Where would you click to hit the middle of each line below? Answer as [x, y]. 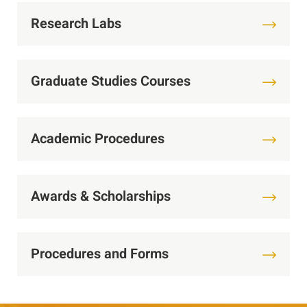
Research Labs [76, 24]
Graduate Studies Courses [111, 82]
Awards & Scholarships [101, 197]
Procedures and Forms [100, 254]
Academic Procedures [98, 139]
